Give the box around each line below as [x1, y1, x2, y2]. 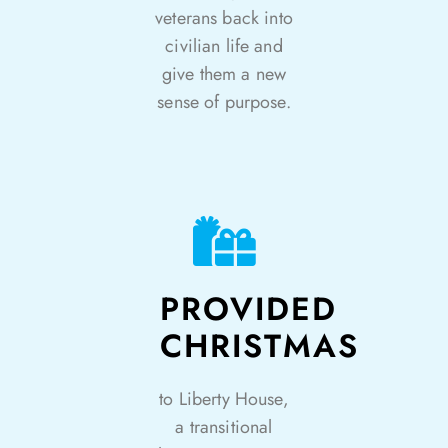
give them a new [161, 61, 287, 87]
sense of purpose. [157, 89, 291, 115]
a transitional [175, 414, 273, 440]
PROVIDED [160, 286, 337, 332]
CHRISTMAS [160, 323, 359, 369]
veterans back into [155, 5, 293, 31]
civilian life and [165, 33, 283, 59]
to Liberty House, [159, 386, 289, 412]
